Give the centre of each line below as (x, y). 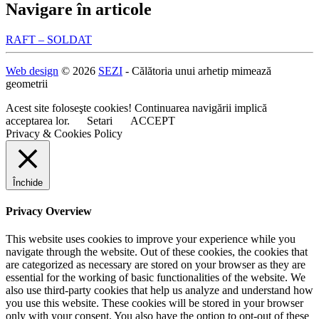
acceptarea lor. (39, 120)
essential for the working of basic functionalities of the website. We (156, 278)
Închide (28, 182)
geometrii (27, 83)
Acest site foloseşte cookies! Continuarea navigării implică (136, 108)
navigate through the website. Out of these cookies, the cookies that (157, 252)
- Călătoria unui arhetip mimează (197, 70)
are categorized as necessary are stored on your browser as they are (156, 265)
